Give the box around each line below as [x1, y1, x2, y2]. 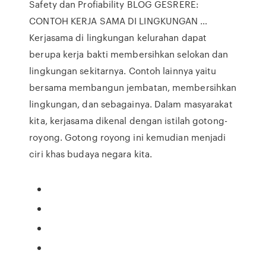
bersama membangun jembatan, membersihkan [29, 81, 237, 94]
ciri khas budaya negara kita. [29, 147, 153, 160]
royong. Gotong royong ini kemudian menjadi [29, 131, 226, 144]
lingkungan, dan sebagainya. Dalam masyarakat [29, 97, 233, 110]
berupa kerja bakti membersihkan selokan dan [29, 47, 229, 61]
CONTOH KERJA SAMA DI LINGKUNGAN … [29, 14, 208, 27]
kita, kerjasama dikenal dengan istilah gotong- [29, 114, 227, 127]
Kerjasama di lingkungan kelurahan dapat [29, 31, 207, 44]
